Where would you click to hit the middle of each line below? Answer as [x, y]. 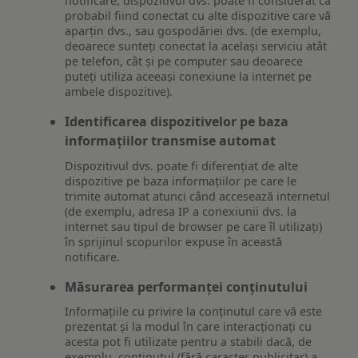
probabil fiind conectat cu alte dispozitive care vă [198, 16]
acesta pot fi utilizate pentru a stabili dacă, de [189, 342]
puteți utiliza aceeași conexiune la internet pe [189, 77]
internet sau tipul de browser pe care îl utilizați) [194, 226]
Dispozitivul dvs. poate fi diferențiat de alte [182, 165]
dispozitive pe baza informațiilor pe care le [181, 181]
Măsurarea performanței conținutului [187, 286]
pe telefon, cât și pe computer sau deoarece [184, 62]
